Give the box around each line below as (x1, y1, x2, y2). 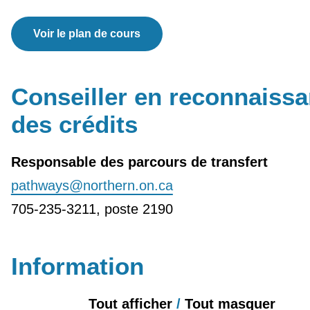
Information (10, 252, 144, 280)
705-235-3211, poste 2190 (10, 201, 173, 217)
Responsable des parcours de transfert (10, 154, 268, 170)
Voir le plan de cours (33, 28, 140, 40)
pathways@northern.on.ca (10, 178, 173, 194)
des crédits (10, 110, 138, 138)
